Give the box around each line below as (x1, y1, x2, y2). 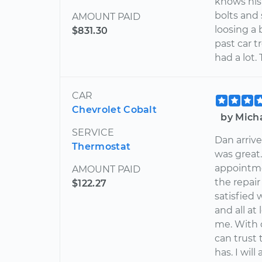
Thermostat (72, 141, 131, 152)
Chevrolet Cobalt (72, 104, 157, 115)
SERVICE (72, 127, 114, 138)
